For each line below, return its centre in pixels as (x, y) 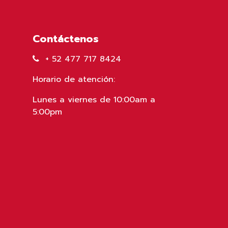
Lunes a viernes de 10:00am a (94, 100)
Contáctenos (65, 39)
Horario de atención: (74, 79)
